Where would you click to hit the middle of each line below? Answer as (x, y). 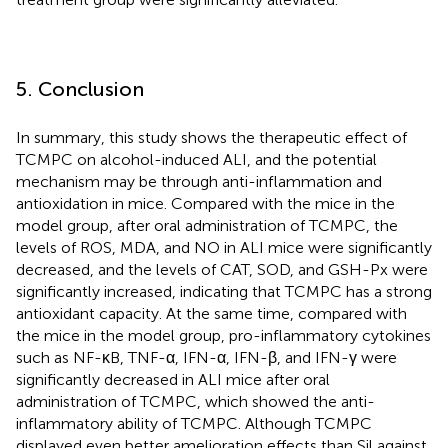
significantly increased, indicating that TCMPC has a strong (224, 292)
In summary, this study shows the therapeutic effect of (211, 138)
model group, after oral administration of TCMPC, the (207, 226)
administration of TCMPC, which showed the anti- (195, 402)
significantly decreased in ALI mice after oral (173, 380)
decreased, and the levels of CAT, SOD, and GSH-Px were (222, 270)
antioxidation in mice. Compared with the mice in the (205, 204)
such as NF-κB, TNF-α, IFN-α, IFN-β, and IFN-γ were (206, 358)
